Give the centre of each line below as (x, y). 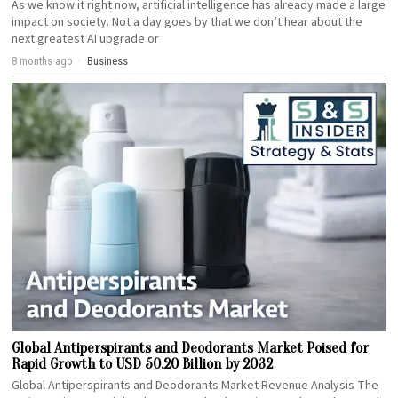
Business (108, 61)
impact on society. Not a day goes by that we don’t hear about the (187, 22)
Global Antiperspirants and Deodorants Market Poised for (191, 348)
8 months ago (43, 61)
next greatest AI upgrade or (86, 39)
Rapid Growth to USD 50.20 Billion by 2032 (143, 364)
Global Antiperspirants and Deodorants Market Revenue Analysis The (195, 386)
